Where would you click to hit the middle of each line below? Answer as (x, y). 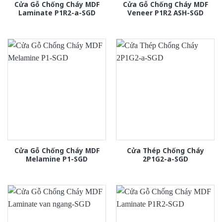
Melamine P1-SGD (57, 159)
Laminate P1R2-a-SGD (57, 12)
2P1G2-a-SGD (165, 159)
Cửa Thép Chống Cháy (165, 150)
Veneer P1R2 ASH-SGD (165, 12)
